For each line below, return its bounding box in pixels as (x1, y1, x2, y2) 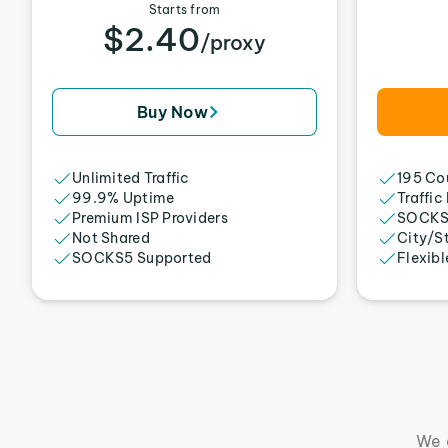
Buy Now (136, 102, 209, 122)
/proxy (200, 30, 266, 55)
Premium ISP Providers (72, 209, 228, 227)
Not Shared (72, 229, 150, 247)
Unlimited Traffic (72, 169, 190, 187)
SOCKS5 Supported (72, 249, 212, 267)
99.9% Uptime (72, 189, 175, 207)
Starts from (148, 2, 221, 17)
